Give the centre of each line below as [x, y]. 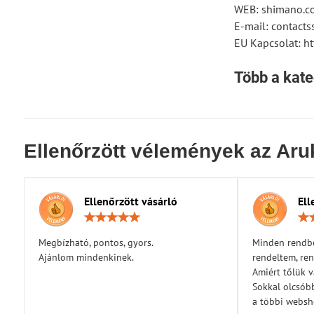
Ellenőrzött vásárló [130, 201]
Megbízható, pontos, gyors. [96, 243]
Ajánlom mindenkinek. [86, 257]
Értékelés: [198, 217]
